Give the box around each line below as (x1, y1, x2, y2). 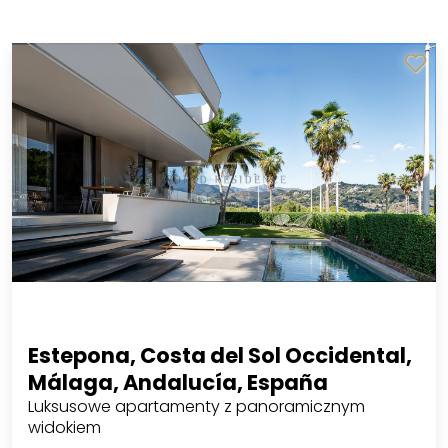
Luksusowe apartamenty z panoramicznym (27, 394, 365, 418)
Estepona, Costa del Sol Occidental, (27, 340, 412, 370)
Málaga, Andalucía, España (27, 367, 328, 397)
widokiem (27, 415, 101, 439)
